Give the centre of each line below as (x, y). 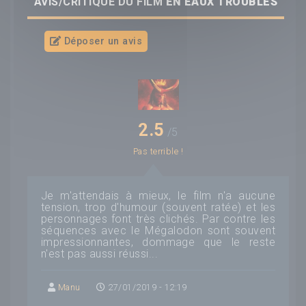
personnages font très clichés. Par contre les (158, 219)
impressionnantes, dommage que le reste (158, 242)
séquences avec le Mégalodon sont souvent (158, 230)
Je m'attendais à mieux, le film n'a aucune (158, 195)
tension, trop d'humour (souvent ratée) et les (158, 207)
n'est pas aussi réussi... (99, 253)
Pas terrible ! (158, 151)
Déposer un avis (102, 41)
